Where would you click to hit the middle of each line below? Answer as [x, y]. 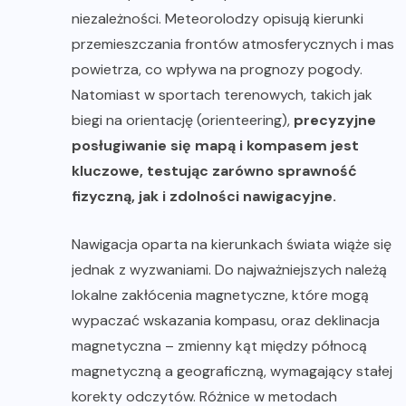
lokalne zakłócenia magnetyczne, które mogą [220, 295]
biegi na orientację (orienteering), [183, 120]
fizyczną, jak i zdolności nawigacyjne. [204, 196]
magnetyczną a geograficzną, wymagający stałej [232, 371]
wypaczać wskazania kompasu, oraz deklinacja [226, 320]
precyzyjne [335, 120]
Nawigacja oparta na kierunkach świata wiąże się [232, 244]
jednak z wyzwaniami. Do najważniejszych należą [229, 269]
